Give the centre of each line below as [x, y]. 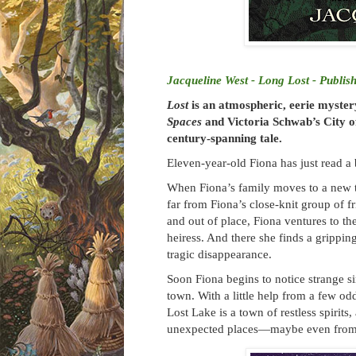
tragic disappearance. [219, 254]
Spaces [184, 122]
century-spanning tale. [224, 138]
